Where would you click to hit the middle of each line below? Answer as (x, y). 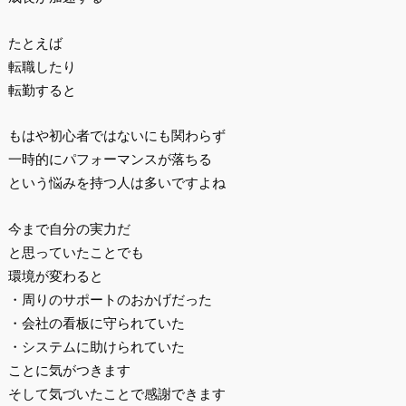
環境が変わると (55, 275)
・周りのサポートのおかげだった (110, 299)
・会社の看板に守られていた (96, 323)
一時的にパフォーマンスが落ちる (110, 159)
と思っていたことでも (76, 252)
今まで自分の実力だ (69, 228)
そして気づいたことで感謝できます (116, 393)
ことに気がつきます (69, 370)
